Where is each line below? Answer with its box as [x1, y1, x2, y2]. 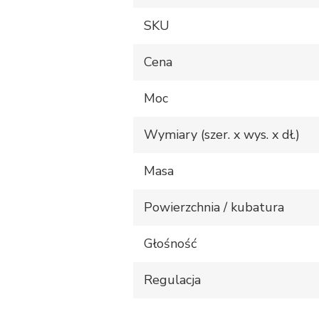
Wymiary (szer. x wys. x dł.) [144, 126, 300, 144]
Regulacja [144, 271, 201, 289]
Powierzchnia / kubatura [144, 199, 284, 216]
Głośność [144, 235, 197, 253]
